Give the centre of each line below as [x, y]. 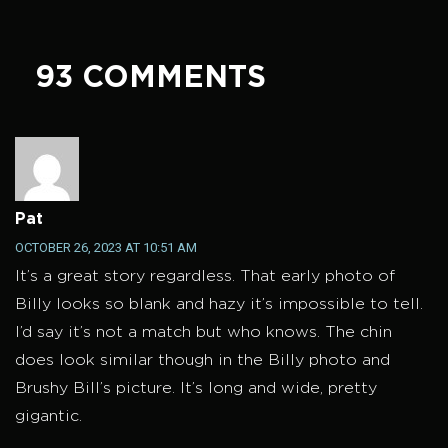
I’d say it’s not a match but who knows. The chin [203, 333]
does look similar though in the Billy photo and [202, 361]
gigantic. [48, 417]
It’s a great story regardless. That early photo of [205, 277]
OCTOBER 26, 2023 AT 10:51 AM [106, 248]
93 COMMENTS [150, 79]
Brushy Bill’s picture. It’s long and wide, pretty [196, 389]
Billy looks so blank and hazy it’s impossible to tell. [219, 305]
